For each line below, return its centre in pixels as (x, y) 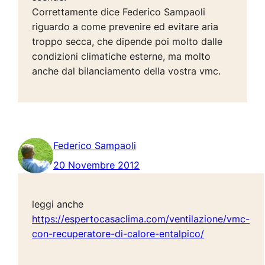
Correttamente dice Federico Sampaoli (119, 12)
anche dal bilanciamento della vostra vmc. (127, 71)
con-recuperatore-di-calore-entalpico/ (118, 234)
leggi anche (58, 204)
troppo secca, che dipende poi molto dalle (127, 42)
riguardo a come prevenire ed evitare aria (125, 27)
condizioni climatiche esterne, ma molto (122, 56)
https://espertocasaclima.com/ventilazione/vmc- (141, 219)
